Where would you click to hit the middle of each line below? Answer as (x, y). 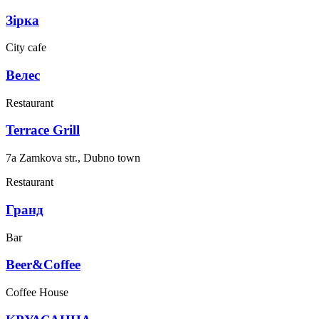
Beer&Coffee (43, 265)
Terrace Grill (43, 130)
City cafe (26, 48)
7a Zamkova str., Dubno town (73, 158)
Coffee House (37, 293)
